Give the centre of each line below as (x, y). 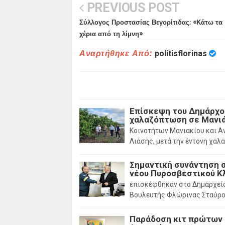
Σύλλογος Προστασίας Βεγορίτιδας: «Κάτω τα (151, 22)
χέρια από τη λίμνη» (111, 34)
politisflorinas (181, 54)
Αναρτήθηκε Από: (117, 54)
